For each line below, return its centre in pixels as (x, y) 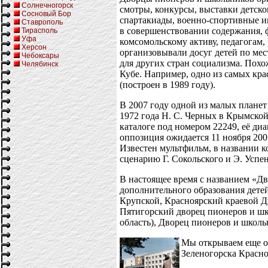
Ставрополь (42, 22)
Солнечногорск (47, 5)
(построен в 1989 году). (167, 84)
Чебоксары (40, 56)
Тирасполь (39, 31)
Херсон (34, 47)
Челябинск (40, 64)
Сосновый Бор (46, 14)
